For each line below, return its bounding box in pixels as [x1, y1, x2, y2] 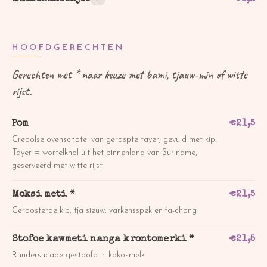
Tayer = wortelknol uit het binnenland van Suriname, [12, 148, 197, 157]
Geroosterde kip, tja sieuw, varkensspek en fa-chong [12, 206, 197, 215]
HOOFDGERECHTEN [12, 43, 124, 52]
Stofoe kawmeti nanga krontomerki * [12, 234, 194, 244]
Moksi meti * [12, 190, 74, 200]
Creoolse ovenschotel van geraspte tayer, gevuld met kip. [12, 135, 216, 144]
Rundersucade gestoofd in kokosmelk [12, 250, 145, 260]
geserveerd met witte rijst [12, 161, 103, 170]
